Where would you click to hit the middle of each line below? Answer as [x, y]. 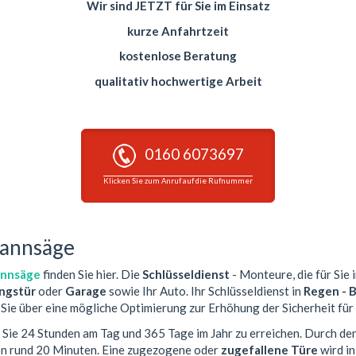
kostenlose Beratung [178, 56]
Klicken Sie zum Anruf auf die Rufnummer [178, 180]
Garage [86, 291]
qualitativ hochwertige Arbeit [178, 81]
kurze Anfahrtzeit [178, 31]
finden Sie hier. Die [91, 275]
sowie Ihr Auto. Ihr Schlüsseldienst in [205, 291]
